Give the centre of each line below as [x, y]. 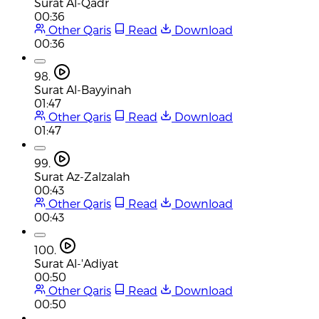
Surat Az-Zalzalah [82, 176]
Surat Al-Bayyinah [83, 89]
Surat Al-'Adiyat [76, 263]
